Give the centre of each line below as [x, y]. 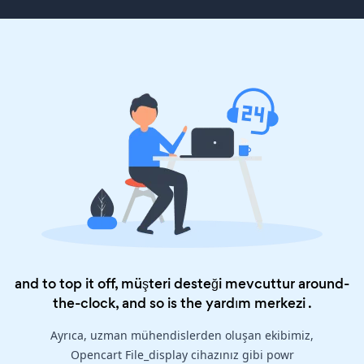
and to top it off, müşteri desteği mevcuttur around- [182, 284]
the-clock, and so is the [129, 303]
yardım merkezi [255, 303]
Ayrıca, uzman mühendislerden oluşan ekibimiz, [182, 336]
